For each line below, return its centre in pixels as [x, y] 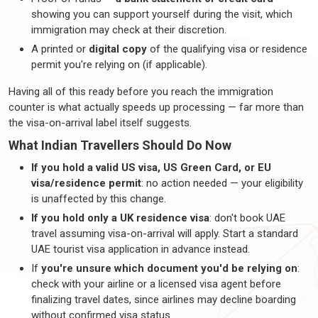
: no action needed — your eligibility [222, 183]
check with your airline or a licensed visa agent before [156, 284]
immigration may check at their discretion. [129, 30]
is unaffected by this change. [99, 199]
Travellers [110, 145]
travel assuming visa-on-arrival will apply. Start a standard [165, 234]
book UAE [261, 218]
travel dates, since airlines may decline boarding [184, 300]
